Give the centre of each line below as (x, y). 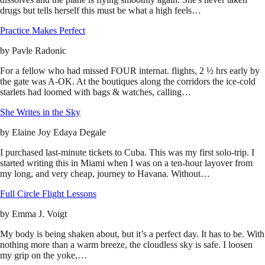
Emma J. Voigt (39, 214)
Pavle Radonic (39, 51)
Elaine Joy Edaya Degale (59, 132)
